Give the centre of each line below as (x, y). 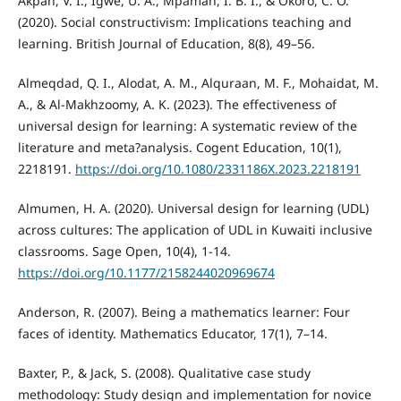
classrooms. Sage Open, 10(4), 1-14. (124, 252)
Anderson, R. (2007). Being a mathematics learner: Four (183, 312)
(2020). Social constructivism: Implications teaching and (184, 22)
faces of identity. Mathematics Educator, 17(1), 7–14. (172, 334)
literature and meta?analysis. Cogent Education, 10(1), (179, 148)
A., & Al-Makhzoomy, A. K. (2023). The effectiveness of (177, 105)
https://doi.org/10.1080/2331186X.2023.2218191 (218, 169)
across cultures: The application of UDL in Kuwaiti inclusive (195, 230)
